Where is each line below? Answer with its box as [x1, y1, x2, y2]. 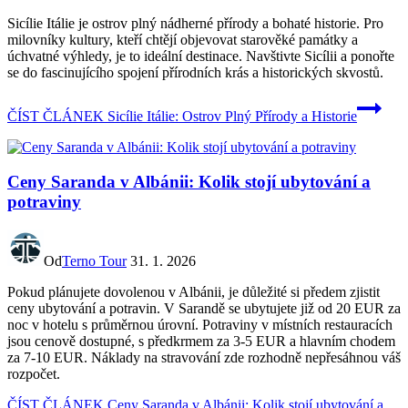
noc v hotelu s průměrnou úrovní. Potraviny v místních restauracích [7, 317, 393, 333]
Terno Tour [62, 253, 127, 270]
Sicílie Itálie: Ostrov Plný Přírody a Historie [104, 107, 357, 124]
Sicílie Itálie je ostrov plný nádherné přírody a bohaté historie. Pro [7, 15, 383, 31]
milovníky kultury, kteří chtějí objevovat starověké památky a [7, 31, 358, 47]
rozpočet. [7, 366, 60, 382]
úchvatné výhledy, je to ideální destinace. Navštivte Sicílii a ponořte [7, 47, 394, 64]
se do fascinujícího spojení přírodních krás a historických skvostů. [7, 64, 383, 80]
